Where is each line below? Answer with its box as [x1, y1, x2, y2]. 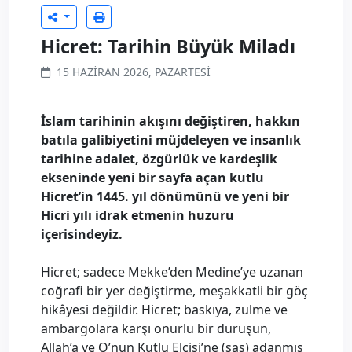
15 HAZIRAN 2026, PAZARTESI [57, 64, 211, 79]
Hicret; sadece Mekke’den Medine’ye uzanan [41, 263, 303, 280]
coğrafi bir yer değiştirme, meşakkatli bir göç [41, 282, 308, 299]
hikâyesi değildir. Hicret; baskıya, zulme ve [41, 301, 288, 318]
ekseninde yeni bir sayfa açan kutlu [41, 169, 264, 186]
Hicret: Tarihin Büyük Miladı [41, 34, 295, 59]
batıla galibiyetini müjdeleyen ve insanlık [41, 131, 301, 148]
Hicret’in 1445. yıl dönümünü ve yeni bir [41, 188, 289, 205]
